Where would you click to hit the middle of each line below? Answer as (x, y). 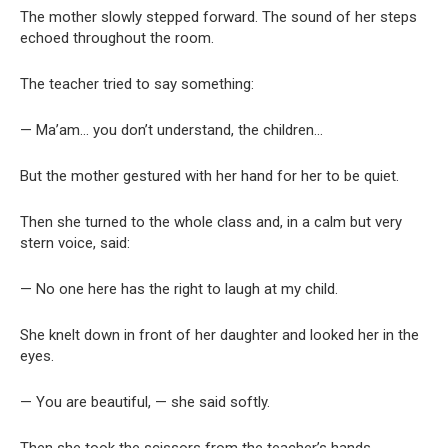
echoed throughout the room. (117, 37)
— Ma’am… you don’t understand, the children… (171, 129)
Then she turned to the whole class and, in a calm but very (211, 221)
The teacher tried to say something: (137, 83)
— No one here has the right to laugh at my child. (179, 288)
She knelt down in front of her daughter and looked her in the (219, 334)
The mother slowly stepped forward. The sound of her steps (218, 16)
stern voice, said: (75, 242)
